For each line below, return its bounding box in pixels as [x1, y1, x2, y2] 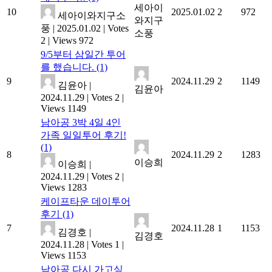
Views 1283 [41, 182, 87, 192]
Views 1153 [41, 250, 86, 260]
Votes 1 [91, 239, 120, 250]
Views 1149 [41, 103, 86, 114]
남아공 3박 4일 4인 [41, 117, 121, 127]
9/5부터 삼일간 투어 [41, 49, 126, 59]
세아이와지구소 [55, 10, 126, 21]
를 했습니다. [41, 62, 97, 72]
